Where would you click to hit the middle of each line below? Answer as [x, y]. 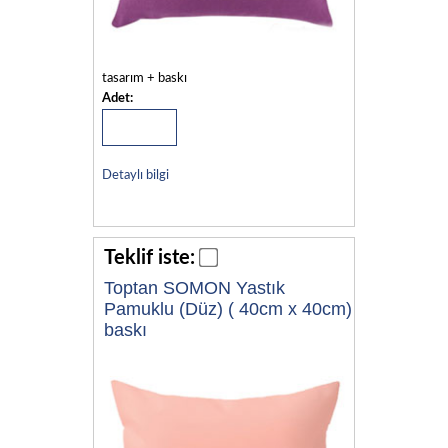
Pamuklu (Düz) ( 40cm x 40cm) [228, 308]
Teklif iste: [149, 257]
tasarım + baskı [144, 78]
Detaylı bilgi [135, 175]
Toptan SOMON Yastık [194, 287]
